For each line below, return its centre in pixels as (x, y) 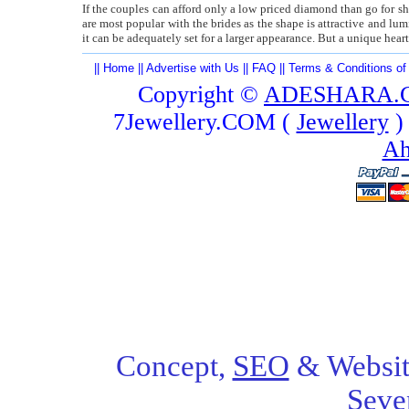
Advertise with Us (193, 68)
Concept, (174, 366)
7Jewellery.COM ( (204, 122)
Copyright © (201, 94)
